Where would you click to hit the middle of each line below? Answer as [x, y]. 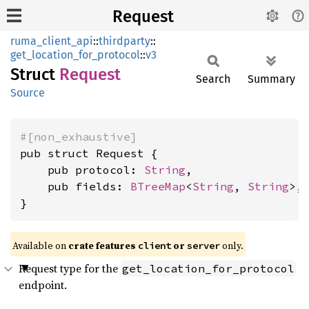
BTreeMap [158, 186]
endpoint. [43, 285]
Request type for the [70, 268]
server [203, 246]
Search [213, 79]
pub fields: [75, 186]
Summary [271, 79]
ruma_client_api [52, 41]
